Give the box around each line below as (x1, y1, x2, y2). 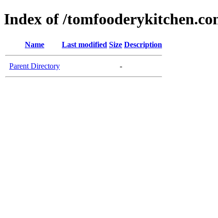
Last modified (62, 40, 107, 49)
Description (124, 40, 162, 49)
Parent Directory (9, 61, 60, 70)
